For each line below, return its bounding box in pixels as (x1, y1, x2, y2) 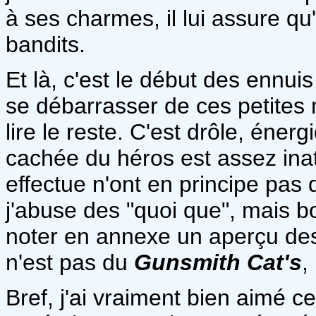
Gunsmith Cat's (134, 249, 302, 275)
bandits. (6, 31, 85, 57)
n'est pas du (6, 249, 134, 275)
